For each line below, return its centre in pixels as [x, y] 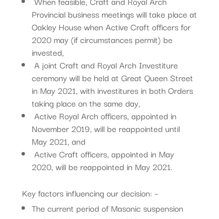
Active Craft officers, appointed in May [103, 153]
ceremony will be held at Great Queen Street [112, 77]
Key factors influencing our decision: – [90, 193]
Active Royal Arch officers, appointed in [104, 115]
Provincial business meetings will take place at [114, 14]
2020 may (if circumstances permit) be [102, 39]
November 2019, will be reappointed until [106, 128]
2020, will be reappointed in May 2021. [102, 166]
